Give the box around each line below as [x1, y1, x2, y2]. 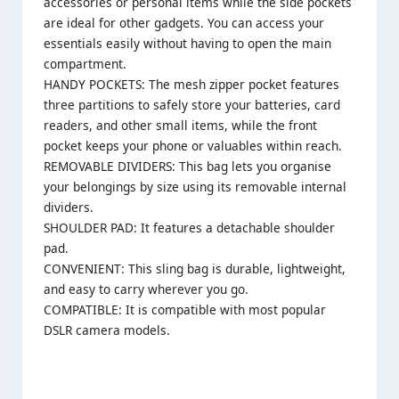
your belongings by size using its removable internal [44, 178, 346, 196]
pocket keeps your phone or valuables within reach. [44, 137, 342, 155]
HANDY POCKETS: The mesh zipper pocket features [44, 76, 339, 94]
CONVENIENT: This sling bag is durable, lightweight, [44, 260, 346, 278]
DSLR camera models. [44, 322, 170, 339]
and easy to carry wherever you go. [44, 281, 248, 298]
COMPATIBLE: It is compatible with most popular [44, 301, 326, 319]
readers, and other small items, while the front [44, 117, 317, 134]
